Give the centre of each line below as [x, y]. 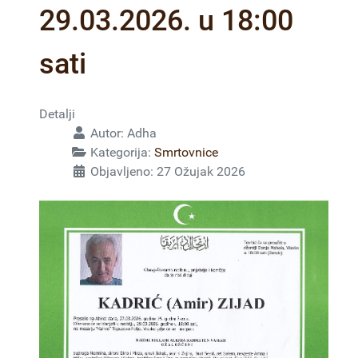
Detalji [57, 114]
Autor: [107, 133]
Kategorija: [121, 152]
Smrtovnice [186, 152]
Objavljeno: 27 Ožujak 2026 [168, 171]
